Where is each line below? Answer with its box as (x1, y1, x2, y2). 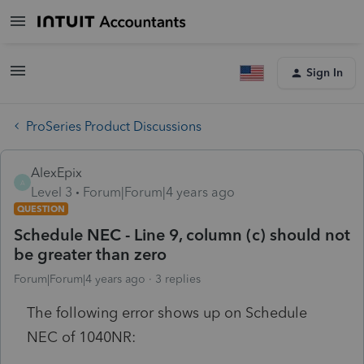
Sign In (306, 66, 343, 80)
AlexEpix (31, 164, 82, 180)
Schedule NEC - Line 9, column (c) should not (14, 224, 350, 245)
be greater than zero (14, 244, 167, 264)
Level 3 (31, 184, 72, 200)
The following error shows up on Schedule (27, 303, 307, 322)
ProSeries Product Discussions (26, 118, 201, 134)
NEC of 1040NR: (27, 327, 136, 346)
